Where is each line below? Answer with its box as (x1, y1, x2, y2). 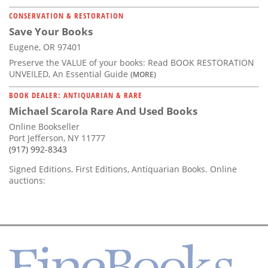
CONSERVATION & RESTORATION (9, 10, 124, 22)
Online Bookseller (9, 121, 80, 133)
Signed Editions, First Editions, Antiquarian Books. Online (9, 163, 237, 175)
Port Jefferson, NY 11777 (9, 132, 105, 144)
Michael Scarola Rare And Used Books (9, 104, 197, 118)
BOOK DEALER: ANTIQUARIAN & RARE (9, 90, 142, 101)
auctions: (9, 175, 45, 187)
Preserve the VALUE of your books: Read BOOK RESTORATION (9, 57, 254, 69)
